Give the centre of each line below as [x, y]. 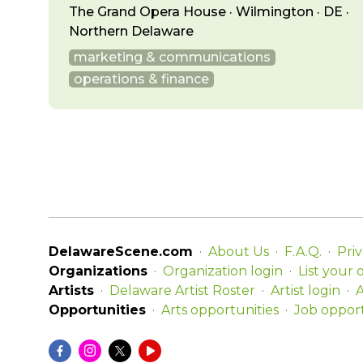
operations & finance [141, 79]
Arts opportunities [220, 310]
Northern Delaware [131, 31]
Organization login [223, 271]
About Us [239, 252]
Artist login [305, 290]
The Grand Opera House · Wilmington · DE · [209, 12]
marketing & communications [172, 57]
